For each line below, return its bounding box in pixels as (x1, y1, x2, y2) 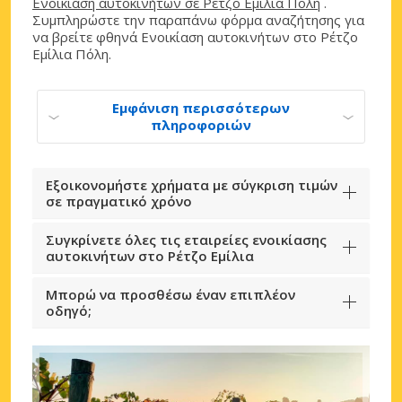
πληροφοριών (151, 115, 251, 134)
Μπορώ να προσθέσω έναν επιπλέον (46, 284, 295, 303)
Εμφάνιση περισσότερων (112, 98, 290, 117)
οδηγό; (46, 301, 92, 319)
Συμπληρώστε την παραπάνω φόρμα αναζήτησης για (32, 10, 364, 29)
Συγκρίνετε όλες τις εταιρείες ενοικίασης (46, 230, 327, 249)
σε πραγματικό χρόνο (46, 191, 192, 210)
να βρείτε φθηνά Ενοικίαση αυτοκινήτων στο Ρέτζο (32, 27, 358, 46)
